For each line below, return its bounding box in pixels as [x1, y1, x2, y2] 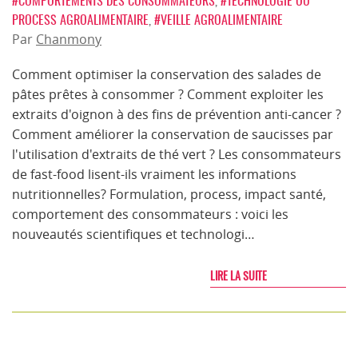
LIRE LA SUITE [210, 268, 267, 284]
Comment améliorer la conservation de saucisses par [12, 125, 333, 143]
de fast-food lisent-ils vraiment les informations [12, 165, 296, 183]
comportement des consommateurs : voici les [12, 205, 288, 223]
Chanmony [36, 30, 101, 48]
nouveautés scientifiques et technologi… [12, 225, 255, 243]
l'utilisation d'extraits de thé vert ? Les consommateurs [12, 145, 341, 163]
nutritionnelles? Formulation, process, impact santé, [12, 185, 326, 203]
